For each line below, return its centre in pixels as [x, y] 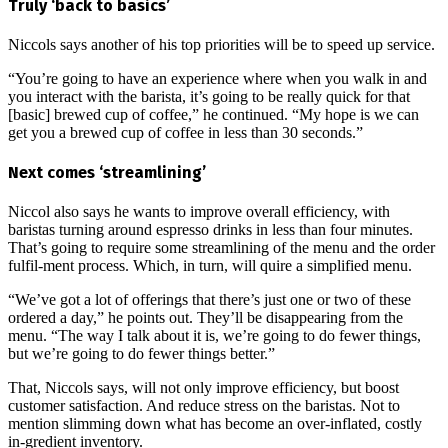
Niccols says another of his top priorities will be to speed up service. [221, 44]
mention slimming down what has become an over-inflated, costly [215, 424]
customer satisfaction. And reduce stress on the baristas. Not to [204, 406]
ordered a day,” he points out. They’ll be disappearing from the [205, 318]
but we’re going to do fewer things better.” [141, 354]
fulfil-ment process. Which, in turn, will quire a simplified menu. [210, 266]
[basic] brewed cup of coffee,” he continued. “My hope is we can [213, 114]
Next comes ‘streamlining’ [107, 173]
